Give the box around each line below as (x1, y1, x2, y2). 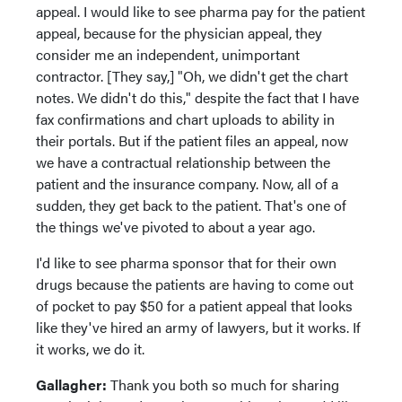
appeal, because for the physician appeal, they (36, 22, 322, 43)
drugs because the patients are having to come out (36, 274, 354, 294)
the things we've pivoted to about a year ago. (36, 216, 315, 237)
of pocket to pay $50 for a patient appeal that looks (36, 295, 353, 316)
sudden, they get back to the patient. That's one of (36, 195, 346, 215)
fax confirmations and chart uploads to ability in (36, 109, 335, 129)
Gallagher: (36, 374, 107, 395)
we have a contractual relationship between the (36, 152, 330, 172)
